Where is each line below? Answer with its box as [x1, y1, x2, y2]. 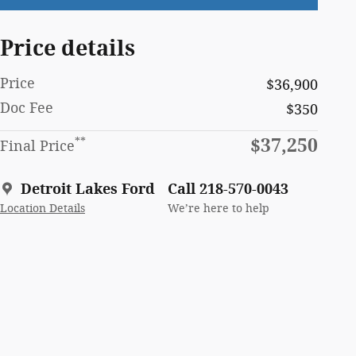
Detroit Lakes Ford [21, 180, 155, 198]
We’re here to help [168, 201, 269, 215]
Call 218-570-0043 [168, 180, 288, 198]
